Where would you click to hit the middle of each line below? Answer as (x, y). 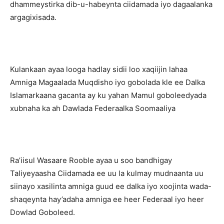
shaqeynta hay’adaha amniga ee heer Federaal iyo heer (107, 199)
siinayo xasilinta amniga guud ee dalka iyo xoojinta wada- (111, 186)
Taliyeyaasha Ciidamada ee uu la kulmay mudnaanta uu (107, 173)
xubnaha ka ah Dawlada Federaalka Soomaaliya (93, 108)
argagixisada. (33, 17)
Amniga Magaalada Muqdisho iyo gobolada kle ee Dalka (107, 82)
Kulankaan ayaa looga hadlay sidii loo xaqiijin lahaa (99, 69)
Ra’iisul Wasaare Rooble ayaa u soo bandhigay (91, 160)
